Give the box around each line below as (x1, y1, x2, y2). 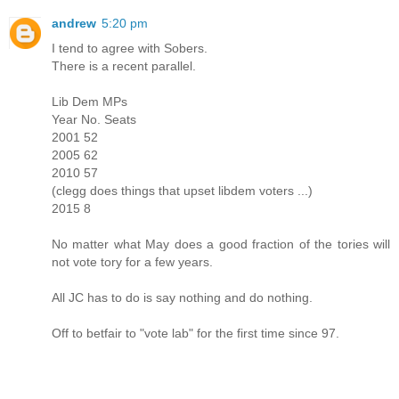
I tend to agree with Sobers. (52, 40, 208, 55)
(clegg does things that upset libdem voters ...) (52, 183, 313, 198)
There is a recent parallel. (52, 58, 196, 73)
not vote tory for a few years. (52, 254, 213, 269)
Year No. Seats (52, 111, 136, 126)
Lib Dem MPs (52, 94, 127, 109)
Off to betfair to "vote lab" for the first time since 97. (52, 325, 339, 340)
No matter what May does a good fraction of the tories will (52, 236, 390, 251)
